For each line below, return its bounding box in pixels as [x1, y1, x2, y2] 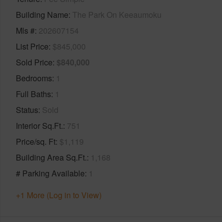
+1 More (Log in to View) [16, 189, 102, 201]
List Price [16, 40, 49, 52]
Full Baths [16, 88, 51, 100]
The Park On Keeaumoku [72, 8, 162, 20]
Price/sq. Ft [16, 135, 55, 147]
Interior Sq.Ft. [16, 119, 63, 131]
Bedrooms [16, 72, 52, 84]
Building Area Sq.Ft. [16, 151, 87, 163]
